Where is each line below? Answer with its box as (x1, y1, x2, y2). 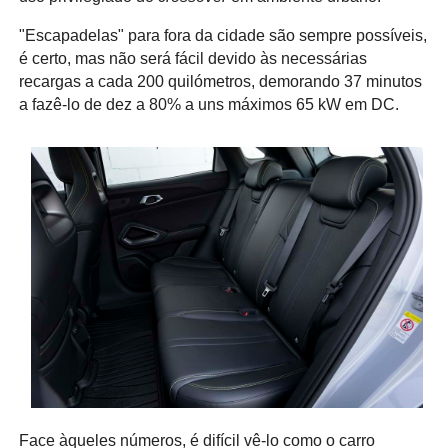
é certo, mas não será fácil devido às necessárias (18, 49, 367, 67)
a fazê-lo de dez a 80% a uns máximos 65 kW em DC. (18, 95, 399, 113)
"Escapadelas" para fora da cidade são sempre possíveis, (18, 26, 427, 44)
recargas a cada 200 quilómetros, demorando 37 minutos (18, 72, 422, 90)
